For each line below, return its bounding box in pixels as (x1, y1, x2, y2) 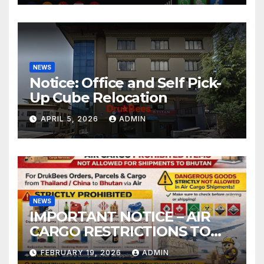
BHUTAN (29, 237, 90, 255)
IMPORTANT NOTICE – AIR (29, 208, 210, 226)
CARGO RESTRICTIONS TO (29, 223, 210, 240)
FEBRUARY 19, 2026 (41, 247, 124, 257)
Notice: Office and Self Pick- (29, 74, 222, 92)
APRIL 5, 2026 (41, 114, 101, 123)
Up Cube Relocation (29, 89, 167, 107)
